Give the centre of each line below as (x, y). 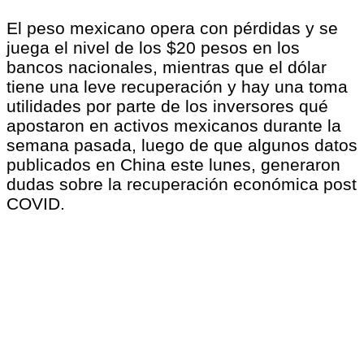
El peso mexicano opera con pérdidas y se (172, 28)
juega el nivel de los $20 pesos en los (153, 48)
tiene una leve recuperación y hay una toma (177, 87)
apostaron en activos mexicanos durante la (174, 126)
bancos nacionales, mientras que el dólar (167, 67)
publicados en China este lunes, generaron (173, 165)
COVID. (36, 204)
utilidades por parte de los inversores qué (167, 106)
